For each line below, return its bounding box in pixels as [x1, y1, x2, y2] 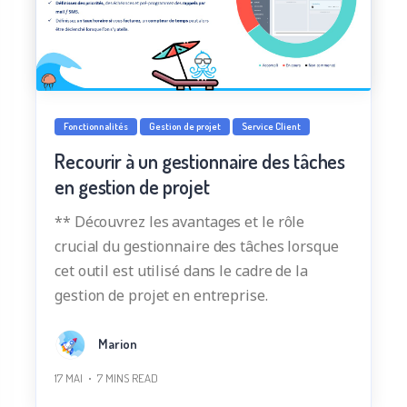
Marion [98, 334, 137, 352]
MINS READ [105, 371, 158, 386]
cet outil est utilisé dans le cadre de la [55, 261, 308, 282]
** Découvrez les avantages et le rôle [55, 212, 305, 233]
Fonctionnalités [64, 120, 128, 134]
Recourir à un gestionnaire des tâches [55, 148, 346, 174]
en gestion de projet [55, 174, 210, 200]
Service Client [242, 120, 301, 134]
